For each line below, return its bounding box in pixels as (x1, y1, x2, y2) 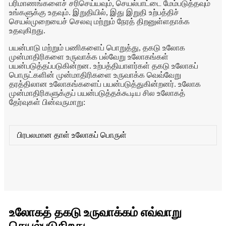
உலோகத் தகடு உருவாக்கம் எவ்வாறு (9, 206, 182, 219)
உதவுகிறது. (9, 26, 45, 35)
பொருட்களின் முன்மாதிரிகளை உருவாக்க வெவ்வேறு (9, 71, 181, 80)
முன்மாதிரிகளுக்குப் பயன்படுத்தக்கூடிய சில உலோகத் (9, 89, 185, 98)
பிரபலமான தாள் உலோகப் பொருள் (17, 131, 127, 140)
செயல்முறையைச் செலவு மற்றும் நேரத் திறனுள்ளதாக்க (9, 17, 190, 26)
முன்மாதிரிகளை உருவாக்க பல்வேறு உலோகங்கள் (9, 52, 168, 62)
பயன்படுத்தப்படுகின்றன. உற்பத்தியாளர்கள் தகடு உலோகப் (9, 62, 198, 71)
